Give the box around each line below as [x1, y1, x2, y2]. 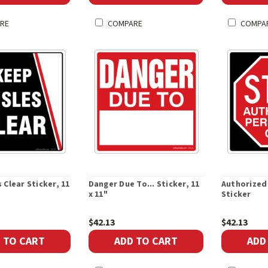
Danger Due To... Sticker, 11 [88, 178, 200, 191]
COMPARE [107, 18, 142, 31]
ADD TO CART [114, 233, 178, 249]
